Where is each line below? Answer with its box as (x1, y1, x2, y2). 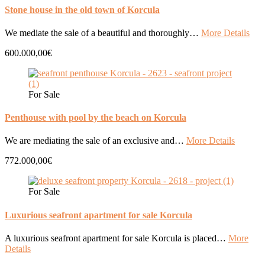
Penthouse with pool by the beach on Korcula (5, 112, 186, 123)
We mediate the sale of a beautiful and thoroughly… (5, 27, 201, 38)
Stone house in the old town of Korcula (5, 4, 160, 15)
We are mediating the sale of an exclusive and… (5, 135, 186, 146)
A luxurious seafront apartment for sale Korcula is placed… (5, 232, 228, 243)
